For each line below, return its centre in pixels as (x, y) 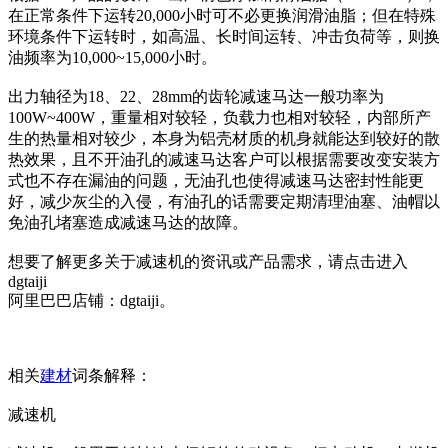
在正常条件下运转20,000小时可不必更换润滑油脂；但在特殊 (222, 15)
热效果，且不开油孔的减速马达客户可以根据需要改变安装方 (224, 159)
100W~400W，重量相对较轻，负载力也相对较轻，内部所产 (219, 117)
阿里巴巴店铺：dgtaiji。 (91, 300)
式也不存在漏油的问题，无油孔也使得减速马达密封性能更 (216, 180)
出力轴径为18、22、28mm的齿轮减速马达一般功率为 (196, 96)
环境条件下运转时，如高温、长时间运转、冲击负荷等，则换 (224, 36)
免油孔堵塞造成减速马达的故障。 (128, 222)
